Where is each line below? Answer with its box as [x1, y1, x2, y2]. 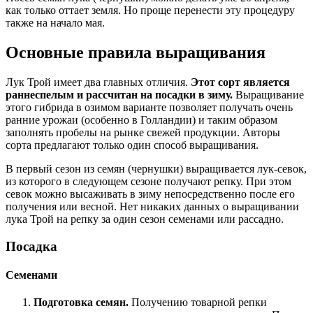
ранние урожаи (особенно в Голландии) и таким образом [6, 114, 277, 126]
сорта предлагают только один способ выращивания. [6, 139, 259, 152]
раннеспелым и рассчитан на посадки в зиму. [6, 89, 233, 101]
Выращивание [233, 89, 304, 101]
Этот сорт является [191, 76, 290, 89]
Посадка [6, 238, 57, 254]
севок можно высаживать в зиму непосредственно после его [6, 188, 295, 201]
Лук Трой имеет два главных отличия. [6, 76, 191, 89]
